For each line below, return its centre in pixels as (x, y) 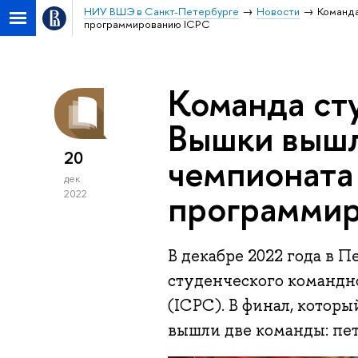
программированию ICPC (147, 24)
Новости (278, 11)
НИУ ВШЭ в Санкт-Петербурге (161, 11)
